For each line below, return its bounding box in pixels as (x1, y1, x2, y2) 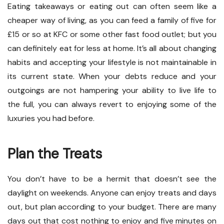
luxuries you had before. (7, 113, 94, 124)
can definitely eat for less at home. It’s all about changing (7, 43, 216, 54)
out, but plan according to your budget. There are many (7, 201, 216, 212)
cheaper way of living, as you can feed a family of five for (7, 15, 216, 26)
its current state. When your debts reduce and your (7, 71, 216, 82)
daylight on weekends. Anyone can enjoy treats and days (7, 187, 216, 198)
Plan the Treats (7, 144, 102, 163)
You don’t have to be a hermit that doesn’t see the (7, 173, 216, 184)
